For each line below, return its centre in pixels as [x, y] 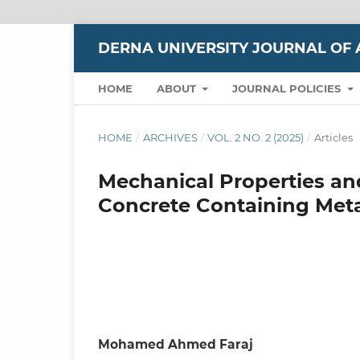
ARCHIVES [170, 137]
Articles [333, 137]
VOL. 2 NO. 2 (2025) [256, 137]
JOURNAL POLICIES [288, 88]
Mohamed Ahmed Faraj [176, 344]
